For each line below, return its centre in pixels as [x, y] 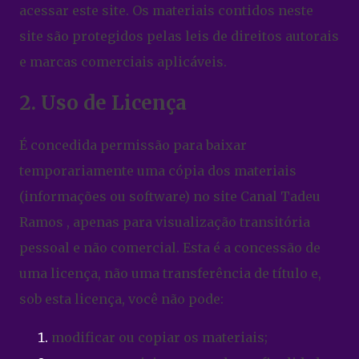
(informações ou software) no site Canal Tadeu [170, 196]
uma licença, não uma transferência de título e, [170, 273]
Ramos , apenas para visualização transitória [165, 222]
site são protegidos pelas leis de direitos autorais [179, 36]
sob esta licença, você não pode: [123, 298]
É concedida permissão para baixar [133, 145]
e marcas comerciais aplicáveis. [123, 61]
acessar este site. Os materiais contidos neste [166, 10]
